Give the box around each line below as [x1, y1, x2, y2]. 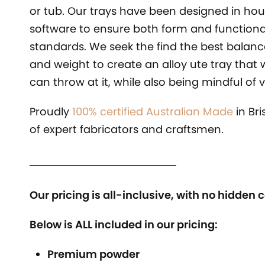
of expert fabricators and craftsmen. [30, 122, 224, 137]
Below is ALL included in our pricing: [30, 217, 218, 232]
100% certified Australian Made [72, 104, 233, 119]
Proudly [30, 104, 72, 119]
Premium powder [47, 247, 140, 261]
